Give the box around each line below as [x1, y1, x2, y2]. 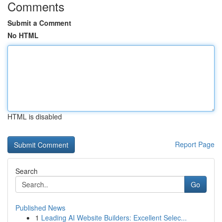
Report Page [175, 139, 215, 149]
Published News [15, 203, 65, 213]
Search [15, 166, 38, 176]
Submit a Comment [7, 18, 71, 28]
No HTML [7, 30, 39, 40]
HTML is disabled [7, 111, 62, 121]
